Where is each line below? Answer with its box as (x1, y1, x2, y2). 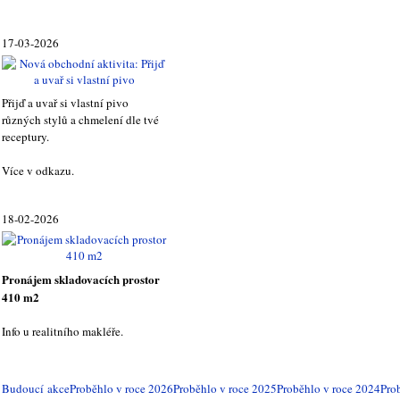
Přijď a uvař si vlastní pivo (2, 95, 129, 112)
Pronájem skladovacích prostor (2, 271, 160, 288)
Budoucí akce (2, 379, 70, 396)
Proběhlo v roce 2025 (173, 379, 277, 396)
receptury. (2, 129, 49, 146)
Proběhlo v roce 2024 (277, 379, 380, 396)
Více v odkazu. (2, 162, 74, 179)
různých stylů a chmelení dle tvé (2, 112, 159, 129)
